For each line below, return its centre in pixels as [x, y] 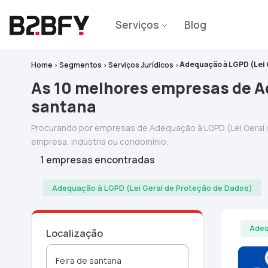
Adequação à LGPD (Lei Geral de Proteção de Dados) [152, 188]
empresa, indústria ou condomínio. [100, 141]
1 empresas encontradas [98, 160]
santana [64, 106]
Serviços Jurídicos [141, 65]
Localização [74, 233]
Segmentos [81, 65]
